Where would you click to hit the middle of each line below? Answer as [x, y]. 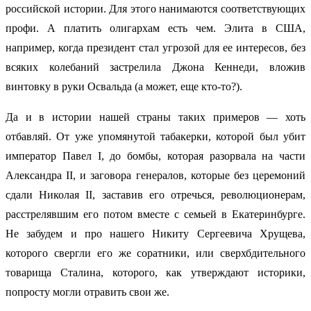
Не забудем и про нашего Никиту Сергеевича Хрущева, [155, 234]
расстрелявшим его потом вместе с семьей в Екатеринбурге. [155, 215]
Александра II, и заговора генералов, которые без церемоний [155, 176]
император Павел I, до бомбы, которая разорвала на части [155, 156]
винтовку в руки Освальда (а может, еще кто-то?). [124, 87]
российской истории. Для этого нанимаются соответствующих [155, 9]
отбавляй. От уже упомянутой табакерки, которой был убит [155, 137]
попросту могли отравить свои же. [87, 292]
